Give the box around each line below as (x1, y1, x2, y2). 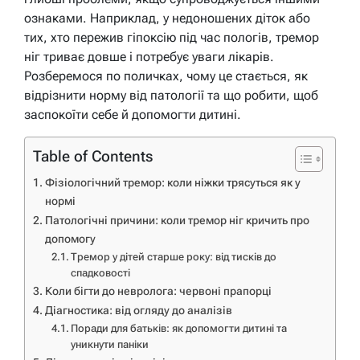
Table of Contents (33, 146, 153, 166)
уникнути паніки (71, 337, 149, 350)
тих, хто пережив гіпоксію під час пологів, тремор (24, 29, 319, 45)
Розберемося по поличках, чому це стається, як (24, 67, 308, 84)
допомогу (44, 231, 96, 246)
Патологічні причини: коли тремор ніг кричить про (44, 213, 309, 227)
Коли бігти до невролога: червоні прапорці (44, 284, 272, 298)
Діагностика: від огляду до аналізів (44, 303, 232, 317)
